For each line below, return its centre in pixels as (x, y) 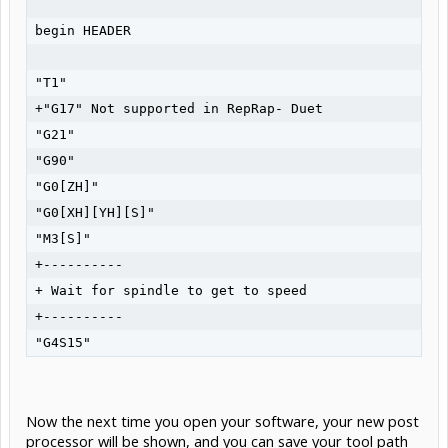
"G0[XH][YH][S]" (95, 212)
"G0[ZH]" (67, 186)
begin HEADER (83, 30)
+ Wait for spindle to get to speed (171, 290)
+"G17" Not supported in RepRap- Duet (179, 108)
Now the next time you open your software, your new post (222, 421)
